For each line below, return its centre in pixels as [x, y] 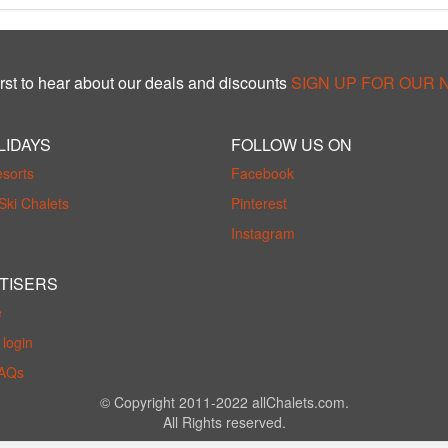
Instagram [263, 233]
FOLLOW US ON [291, 144]
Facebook [262, 173]
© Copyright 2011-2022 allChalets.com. [224, 402]
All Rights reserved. [224, 422]
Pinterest [259, 203]
